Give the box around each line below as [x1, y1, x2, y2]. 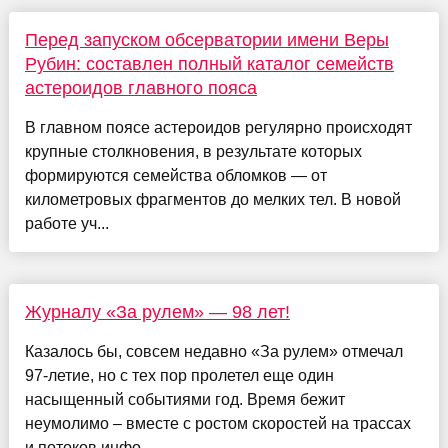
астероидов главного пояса [24, 77, 257, 98]
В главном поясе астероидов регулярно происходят [24, 118, 412, 136]
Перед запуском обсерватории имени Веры [24, 29, 389, 50]
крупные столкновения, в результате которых [24, 142, 362, 160]
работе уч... [24, 214, 109, 232]
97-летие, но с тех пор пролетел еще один [24, 366, 334, 384]
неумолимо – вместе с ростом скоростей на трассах [24, 414, 411, 432]
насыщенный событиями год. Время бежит [24, 390, 345, 408]
